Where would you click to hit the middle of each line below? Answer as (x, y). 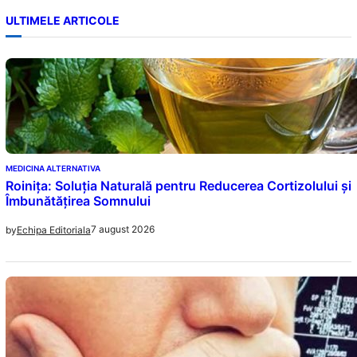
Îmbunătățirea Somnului (78, 200)
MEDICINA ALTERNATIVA (53, 168)
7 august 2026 (122, 229)
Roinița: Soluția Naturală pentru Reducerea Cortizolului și (178, 185)
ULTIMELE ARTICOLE (62, 21)
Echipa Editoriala (53, 229)
